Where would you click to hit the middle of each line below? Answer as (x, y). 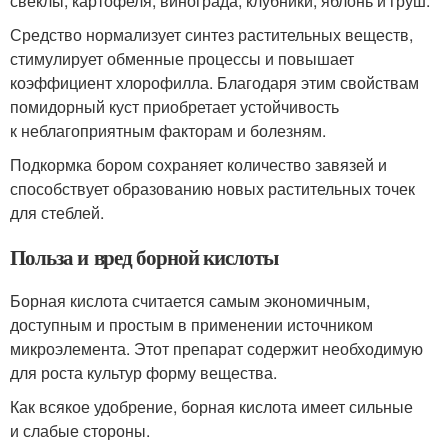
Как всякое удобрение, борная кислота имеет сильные (211, 407)
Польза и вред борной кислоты (144, 257)
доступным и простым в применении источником (191, 325)
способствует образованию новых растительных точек (212, 189)
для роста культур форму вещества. (143, 373)
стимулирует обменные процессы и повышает (182, 59)
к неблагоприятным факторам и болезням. (168, 131)
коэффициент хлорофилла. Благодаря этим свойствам (214, 83)
